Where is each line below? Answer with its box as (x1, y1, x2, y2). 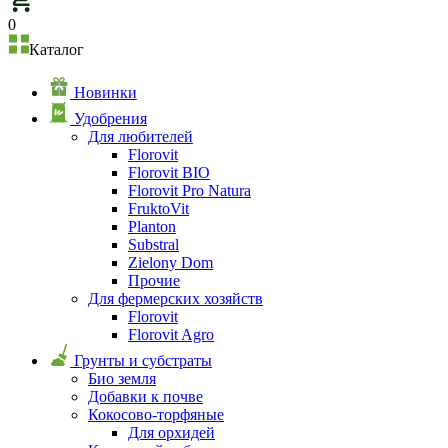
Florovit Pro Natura (128, 181, 251, 199)
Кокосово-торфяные (88, 405, 224, 423)
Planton (128, 217, 176, 235)
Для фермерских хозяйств (88, 289, 263, 307)
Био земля (88, 369, 156, 387)
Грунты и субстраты (74, 351, 212, 369)
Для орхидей (128, 423, 215, 441)
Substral (128, 235, 179, 253)
